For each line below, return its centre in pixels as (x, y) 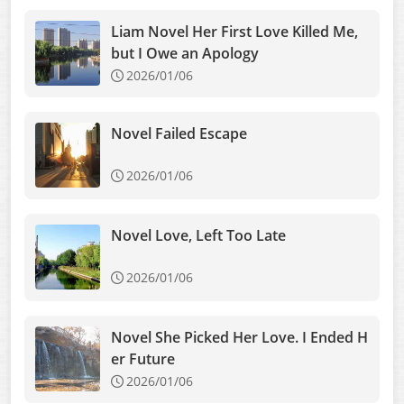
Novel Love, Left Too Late (198, 235)
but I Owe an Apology (185, 53)
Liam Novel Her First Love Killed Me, (234, 32)
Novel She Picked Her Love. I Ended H (239, 337)
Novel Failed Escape (179, 133)
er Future (143, 359)
